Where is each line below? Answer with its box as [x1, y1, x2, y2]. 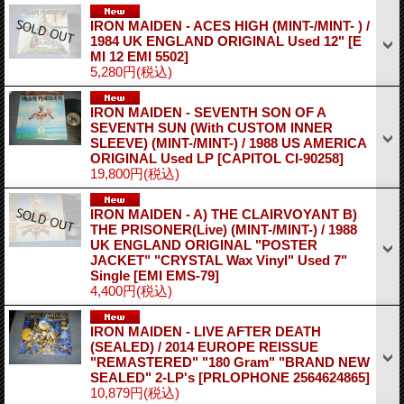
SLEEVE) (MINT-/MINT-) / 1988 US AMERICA [90, 134, 366, 151]
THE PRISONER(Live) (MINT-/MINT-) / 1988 [90, 221, 357, 237]
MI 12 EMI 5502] [90, 48, 188, 64]
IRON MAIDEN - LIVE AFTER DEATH [90, 323, 321, 339]
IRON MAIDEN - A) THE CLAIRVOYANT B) [90, 206, 357, 222]
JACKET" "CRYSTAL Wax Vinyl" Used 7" [90, 252, 347, 268]
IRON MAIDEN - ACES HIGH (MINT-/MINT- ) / [90, 17, 370, 33]
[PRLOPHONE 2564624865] [198, 369, 370, 385]
